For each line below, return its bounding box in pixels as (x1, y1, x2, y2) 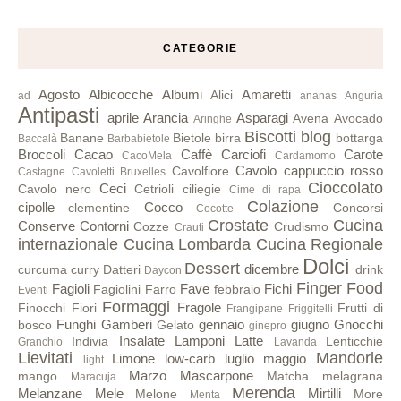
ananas (300, 89, 337, 102)
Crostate (207, 216, 269, 235)
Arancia (143, 109, 189, 125)
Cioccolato (308, 178, 383, 197)
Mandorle (316, 348, 384, 367)
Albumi (161, 86, 202, 102)
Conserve (18, 218, 75, 234)
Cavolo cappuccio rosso (235, 162, 383, 178)
